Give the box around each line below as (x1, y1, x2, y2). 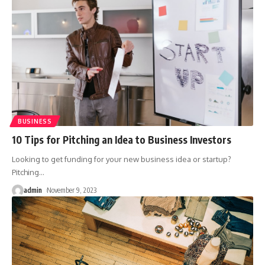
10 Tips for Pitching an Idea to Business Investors (12, 132, 231, 146)
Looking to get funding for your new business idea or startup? (12, 154, 231, 164)
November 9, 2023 (47, 185, 97, 195)
